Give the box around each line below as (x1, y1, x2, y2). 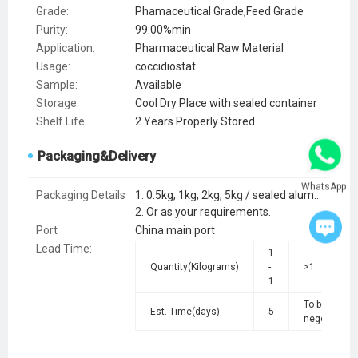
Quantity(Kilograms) (150, 261, 239, 273)
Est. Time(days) (150, 306, 220, 318)
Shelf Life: (36, 115, 87, 129)
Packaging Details (36, 189, 125, 202)
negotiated (304, 313, 352, 325)
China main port (135, 224, 215, 237)
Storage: (36, 97, 79, 110)
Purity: (36, 23, 68, 37)
